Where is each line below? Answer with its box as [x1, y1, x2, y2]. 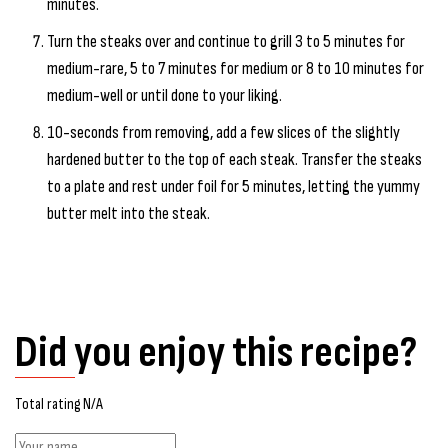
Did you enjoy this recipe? [15, 325, 417, 379]
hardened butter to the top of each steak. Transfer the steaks [47, 148, 422, 170]
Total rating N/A [15, 394, 103, 414]
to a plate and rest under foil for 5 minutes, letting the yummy [47, 175, 420, 197]
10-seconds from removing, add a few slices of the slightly [47, 121, 400, 143]
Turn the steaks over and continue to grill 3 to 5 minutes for [47, 30, 405, 52]
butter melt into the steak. [47, 202, 210, 224]
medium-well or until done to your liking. [47, 84, 282, 106]
